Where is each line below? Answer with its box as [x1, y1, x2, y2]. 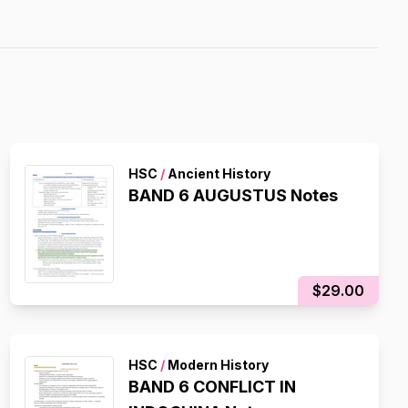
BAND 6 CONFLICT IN [127, 377, 296, 396]
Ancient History [164, 166, 270, 181]
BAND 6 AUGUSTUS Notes [127, 186, 338, 205]
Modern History [164, 357, 269, 372]
